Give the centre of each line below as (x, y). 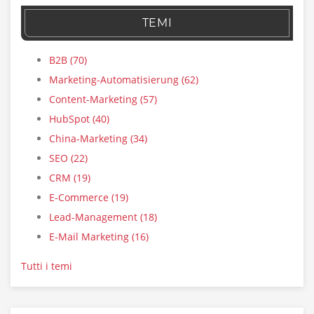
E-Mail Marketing (90, 237)
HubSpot (71, 119)
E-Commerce (80, 198)
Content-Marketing (95, 100)
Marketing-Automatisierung (115, 80)
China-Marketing (90, 139)
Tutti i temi (47, 266)
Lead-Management (95, 217)
